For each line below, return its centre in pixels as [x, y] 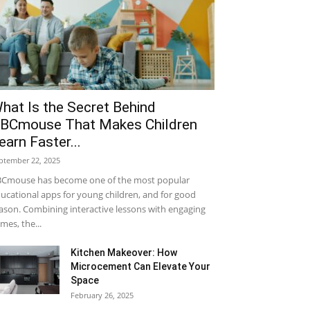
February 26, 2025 [102, 295]
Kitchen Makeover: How [124, 253]
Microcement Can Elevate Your [140, 266]
